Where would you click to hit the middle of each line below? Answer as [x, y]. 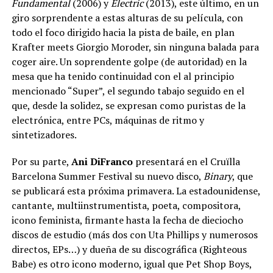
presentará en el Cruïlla [186, 161]
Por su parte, [41, 161]
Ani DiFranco [102, 161]
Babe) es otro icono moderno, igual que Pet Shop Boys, [131, 264]
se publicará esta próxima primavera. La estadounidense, [136, 191]
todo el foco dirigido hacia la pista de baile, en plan [123, 32]
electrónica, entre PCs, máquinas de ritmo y [108, 120]
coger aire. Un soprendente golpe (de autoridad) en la [129, 62]
